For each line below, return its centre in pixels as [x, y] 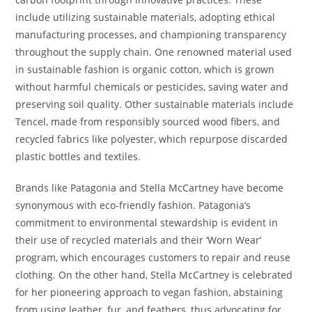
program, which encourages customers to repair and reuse [153, 257]
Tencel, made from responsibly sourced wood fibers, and [148, 121]
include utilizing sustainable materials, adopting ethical [146, 17]
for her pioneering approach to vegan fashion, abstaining [149, 292]
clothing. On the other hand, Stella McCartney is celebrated [154, 274]
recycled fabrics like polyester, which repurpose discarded [152, 139]
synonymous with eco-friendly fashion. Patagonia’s [133, 205]
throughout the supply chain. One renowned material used [154, 52]
